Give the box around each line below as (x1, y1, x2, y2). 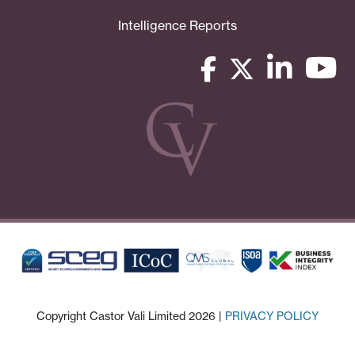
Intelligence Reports (118, 17, 237, 33)
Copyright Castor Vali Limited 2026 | (36, 308, 225, 323)
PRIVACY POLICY (225, 308, 319, 323)
